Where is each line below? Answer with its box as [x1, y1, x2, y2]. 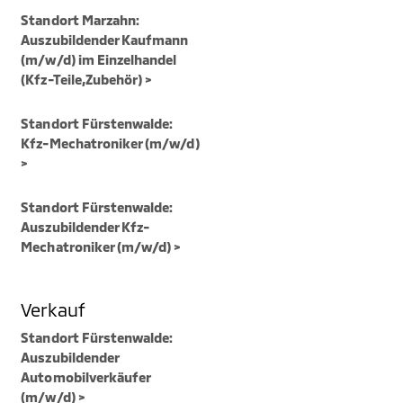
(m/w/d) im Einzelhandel [21, 50, 177, 67]
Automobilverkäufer [21, 368, 151, 385]
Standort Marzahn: [21, 11, 140, 28]
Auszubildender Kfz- [21, 218, 150, 235]
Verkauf [21, 298, 86, 320]
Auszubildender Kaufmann [21, 31, 189, 48]
